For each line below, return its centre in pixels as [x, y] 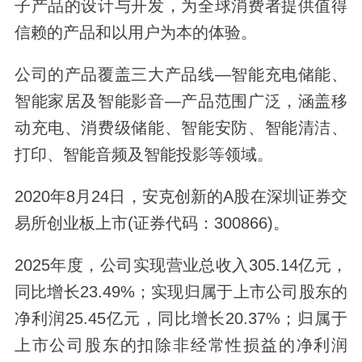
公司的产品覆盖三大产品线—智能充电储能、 [181, 75]
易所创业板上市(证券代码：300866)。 [152, 223]
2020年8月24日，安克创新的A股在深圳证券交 [181, 197]
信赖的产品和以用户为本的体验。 [135, 33]
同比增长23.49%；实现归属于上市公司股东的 [181, 292]
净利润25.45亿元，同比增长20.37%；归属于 [181, 319]
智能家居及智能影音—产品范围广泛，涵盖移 [181, 101]
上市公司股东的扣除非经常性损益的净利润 [181, 345]
